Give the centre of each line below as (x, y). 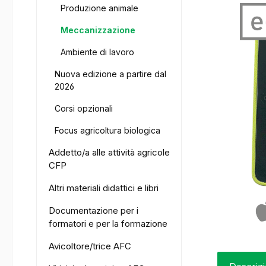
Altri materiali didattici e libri (104, 188)
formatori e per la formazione (108, 224)
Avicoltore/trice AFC (90, 246)
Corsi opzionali (84, 109)
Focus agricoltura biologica (107, 131)
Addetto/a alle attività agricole (109, 153)
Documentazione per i (94, 211)
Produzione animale (99, 8)
